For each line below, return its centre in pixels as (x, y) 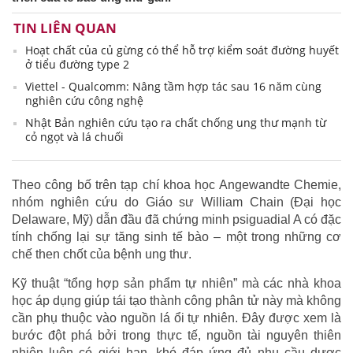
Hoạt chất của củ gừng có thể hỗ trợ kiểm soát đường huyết (182, 50)
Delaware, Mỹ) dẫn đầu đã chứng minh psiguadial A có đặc (176, 220)
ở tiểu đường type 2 (77, 65)
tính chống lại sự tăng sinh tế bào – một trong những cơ (176, 237)
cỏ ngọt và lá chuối (74, 137)
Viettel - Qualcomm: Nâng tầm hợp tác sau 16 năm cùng (173, 87)
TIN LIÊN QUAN (65, 28)
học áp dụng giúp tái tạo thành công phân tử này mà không (176, 301)
